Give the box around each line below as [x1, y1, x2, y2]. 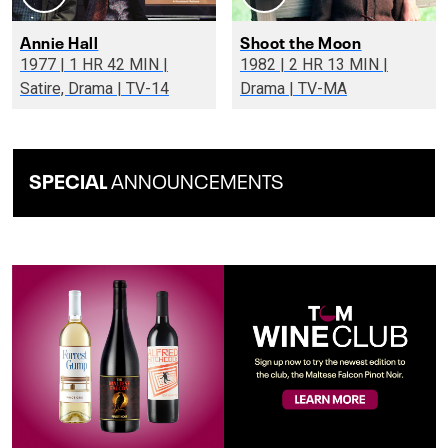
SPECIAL [29, 163, 107, 194]
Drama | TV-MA [289, 78, 347, 98]
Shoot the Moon [240, 28, 362, 53]
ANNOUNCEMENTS [107, 163, 284, 194]
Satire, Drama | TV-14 [117, 78, 169, 98]
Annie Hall [20, 28, 99, 53]
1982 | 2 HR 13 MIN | [240, 54, 289, 74]
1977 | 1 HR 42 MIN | [20, 54, 69, 74]
